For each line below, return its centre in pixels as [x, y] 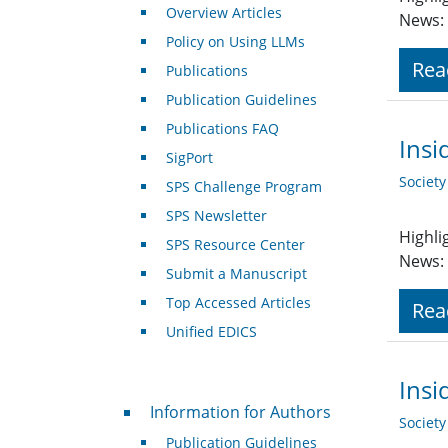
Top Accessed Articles [238, 303]
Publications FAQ [222, 129]
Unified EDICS [211, 332]
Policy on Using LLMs [235, 42]
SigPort [189, 158]
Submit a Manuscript [236, 274]
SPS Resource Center [235, 245]
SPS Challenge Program [243, 187]
